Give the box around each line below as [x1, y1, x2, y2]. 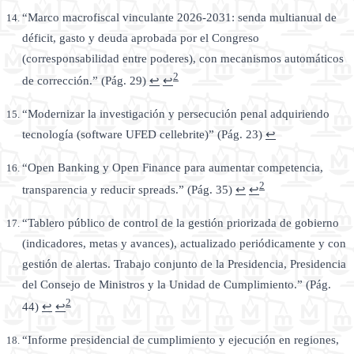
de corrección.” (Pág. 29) [22, 74, 149, 88]
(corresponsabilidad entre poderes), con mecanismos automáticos [22, 52, 344, 66]
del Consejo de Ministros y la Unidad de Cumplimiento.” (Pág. [22, 278, 331, 292]
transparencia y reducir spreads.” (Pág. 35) [22, 183, 235, 197]
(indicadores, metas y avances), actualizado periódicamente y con [22, 237, 346, 250]
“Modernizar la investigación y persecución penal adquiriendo [22, 107, 330, 121]
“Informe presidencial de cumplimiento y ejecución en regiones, [22, 333, 339, 347]
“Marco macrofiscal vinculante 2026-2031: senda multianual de [22, 11, 337, 24]
